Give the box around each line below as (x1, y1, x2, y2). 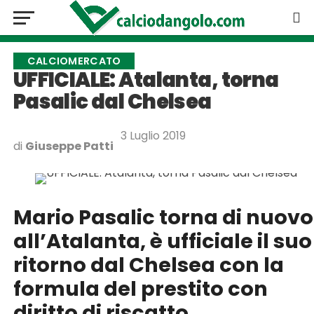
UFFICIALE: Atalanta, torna (13, 66, 279, 94)
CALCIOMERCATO (27, 54, 121, 68)
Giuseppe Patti (25, 138, 114, 154)
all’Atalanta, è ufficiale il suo (13, 227, 312, 255)
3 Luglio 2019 (120, 128, 186, 144)
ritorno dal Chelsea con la (13, 251, 284, 279)
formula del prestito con (13, 275, 268, 303)
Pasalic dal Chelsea (13, 88, 212, 116)
